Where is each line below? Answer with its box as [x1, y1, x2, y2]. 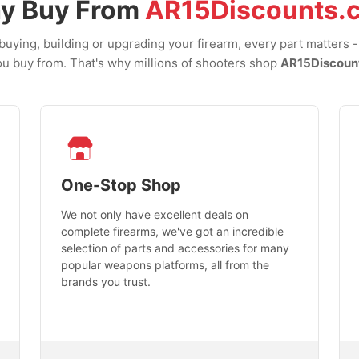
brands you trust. [61, 275, 151, 289]
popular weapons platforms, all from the [61, 258, 270, 272]
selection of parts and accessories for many [61, 241, 290, 256]
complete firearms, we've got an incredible [61, 224, 284, 239]
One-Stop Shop [61, 175, 182, 196]
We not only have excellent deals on [61, 208, 249, 222]
